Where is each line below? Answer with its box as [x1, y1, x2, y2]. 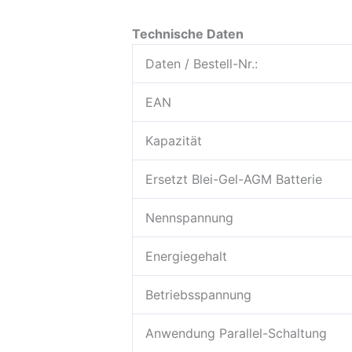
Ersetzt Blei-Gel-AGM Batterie [145, 170, 322, 187]
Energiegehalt [145, 247, 227, 264]
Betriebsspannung [145, 286, 251, 302]
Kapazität [145, 132, 202, 148]
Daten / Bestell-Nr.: [145, 55, 258, 71]
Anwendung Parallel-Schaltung [145, 324, 327, 341]
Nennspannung [145, 209, 233, 225]
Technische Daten [132, 25, 244, 42]
